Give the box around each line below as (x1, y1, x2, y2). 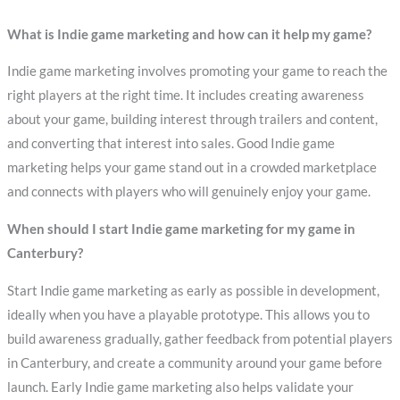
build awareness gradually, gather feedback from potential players (6, 330, 393, 346)
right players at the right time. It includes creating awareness (6, 87, 364, 104)
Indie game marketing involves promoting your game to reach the (6, 63, 387, 79)
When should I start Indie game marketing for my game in (6, 221, 355, 237)
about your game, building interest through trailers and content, (6, 112, 378, 128)
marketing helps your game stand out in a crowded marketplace (6, 160, 377, 176)
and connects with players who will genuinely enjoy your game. (6, 184, 371, 200)
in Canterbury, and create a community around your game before (6, 354, 382, 371)
